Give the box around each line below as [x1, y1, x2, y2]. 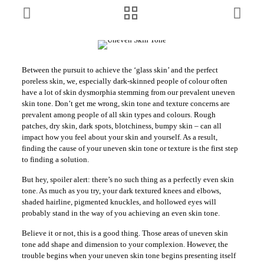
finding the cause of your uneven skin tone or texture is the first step [21, 144, 238, 153]
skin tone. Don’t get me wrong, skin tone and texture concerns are [21, 99, 230, 108]
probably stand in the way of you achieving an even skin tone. [21, 209, 220, 217]
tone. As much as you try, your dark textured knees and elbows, [21, 186, 221, 195]
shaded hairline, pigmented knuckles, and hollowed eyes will [21, 197, 216, 206]
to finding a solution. [21, 155, 89, 164]
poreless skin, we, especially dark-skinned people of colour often [21, 77, 227, 85]
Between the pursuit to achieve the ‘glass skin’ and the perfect [21, 65, 218, 74]
